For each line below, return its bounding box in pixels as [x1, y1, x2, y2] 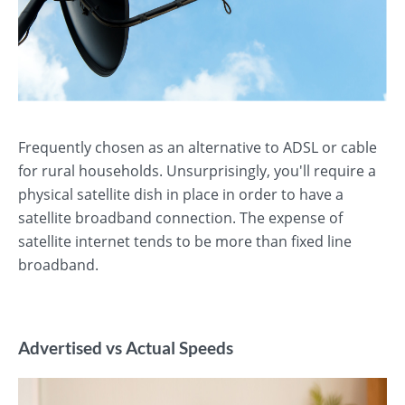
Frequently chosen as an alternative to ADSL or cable [18, 137, 377, 157]
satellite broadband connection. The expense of [18, 208, 343, 228]
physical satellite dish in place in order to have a [18, 184, 344, 204]
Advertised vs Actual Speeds [18, 338, 233, 358]
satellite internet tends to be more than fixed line [18, 231, 352, 251]
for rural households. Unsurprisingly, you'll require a [18, 161, 376, 181]
